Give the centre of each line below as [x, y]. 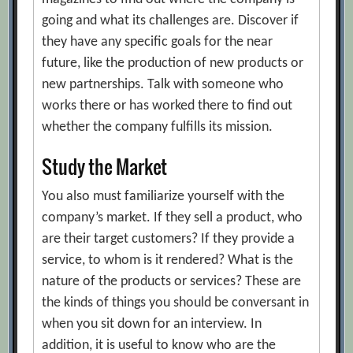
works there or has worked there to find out [167, 106]
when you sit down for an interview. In [152, 324]
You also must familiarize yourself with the [163, 197]
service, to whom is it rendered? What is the [168, 260]
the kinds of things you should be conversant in [176, 303]
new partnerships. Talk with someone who [163, 84]
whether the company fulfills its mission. [158, 127]
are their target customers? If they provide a [169, 239]
